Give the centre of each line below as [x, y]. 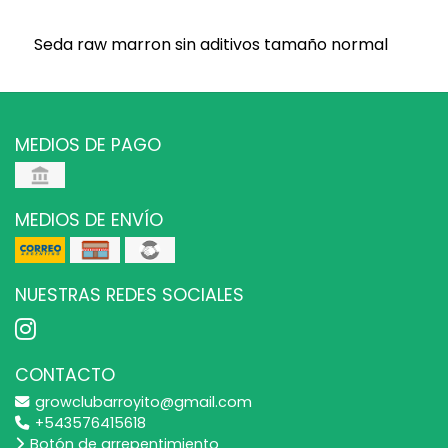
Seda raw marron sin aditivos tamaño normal [210, 44]
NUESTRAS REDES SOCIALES [129, 294]
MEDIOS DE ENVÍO [89, 219]
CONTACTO [65, 374]
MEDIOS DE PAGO [88, 144]
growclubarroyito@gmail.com [141, 401]
